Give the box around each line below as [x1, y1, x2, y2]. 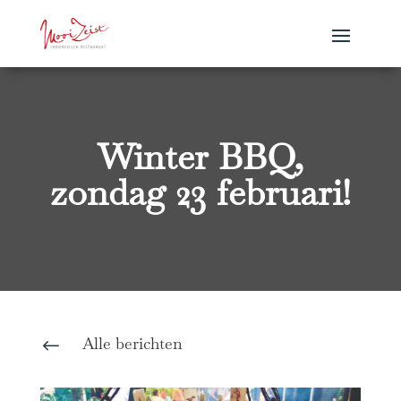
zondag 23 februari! [49, 169, 351, 217]
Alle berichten [81, 333, 183, 354]
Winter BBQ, [97, 133, 303, 181]
